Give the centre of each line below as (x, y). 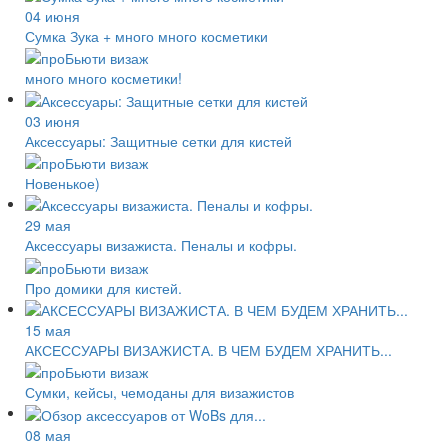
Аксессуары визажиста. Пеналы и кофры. (161, 245)
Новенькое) (62, 182)
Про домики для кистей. (103, 287)
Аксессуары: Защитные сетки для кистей (158, 140)
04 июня (52, 15)
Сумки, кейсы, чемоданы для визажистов (159, 392)
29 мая (48, 225)
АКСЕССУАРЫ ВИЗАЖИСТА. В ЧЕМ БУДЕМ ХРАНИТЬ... (208, 349)
